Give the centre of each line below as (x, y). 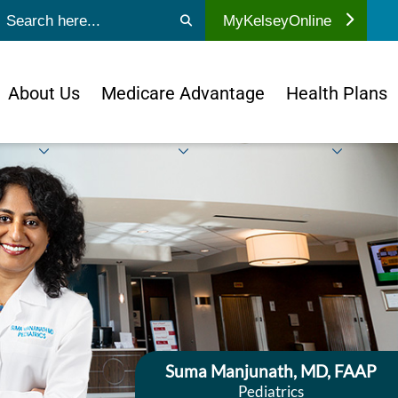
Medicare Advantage (183, 93)
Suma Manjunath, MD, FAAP (271, 371)
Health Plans (337, 93)
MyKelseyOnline (277, 20)
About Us (44, 93)
